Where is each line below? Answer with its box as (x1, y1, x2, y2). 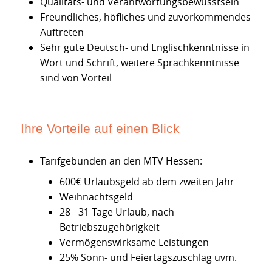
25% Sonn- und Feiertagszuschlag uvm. (59, 251, 237, 265)
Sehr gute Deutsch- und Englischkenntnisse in (40, 40, 250, 54)
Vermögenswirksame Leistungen (59, 236, 209, 250)
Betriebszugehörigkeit (59, 220, 160, 234)
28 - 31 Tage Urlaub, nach (59, 205, 174, 219)
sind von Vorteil (40, 70, 112, 84)
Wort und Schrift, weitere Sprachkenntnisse (40, 55, 239, 69)
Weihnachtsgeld (59, 190, 133, 204)
